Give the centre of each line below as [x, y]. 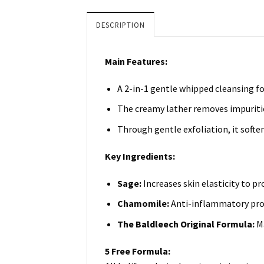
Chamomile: [144, 204]
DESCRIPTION [121, 24]
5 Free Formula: [138, 251]
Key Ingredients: [140, 156]
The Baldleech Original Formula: [187, 224]
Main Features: [136, 61]
